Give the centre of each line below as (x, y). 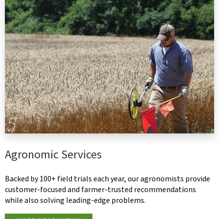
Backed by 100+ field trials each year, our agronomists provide (108, 179)
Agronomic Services (53, 155)
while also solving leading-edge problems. (75, 201)
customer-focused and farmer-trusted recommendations (100, 190)
